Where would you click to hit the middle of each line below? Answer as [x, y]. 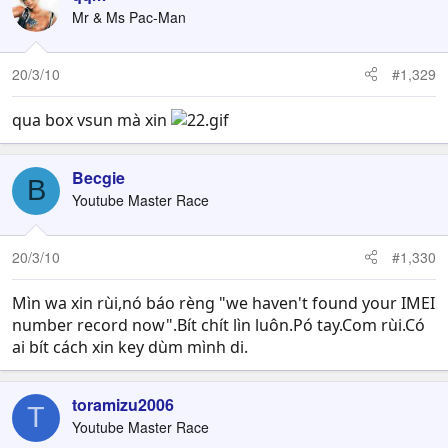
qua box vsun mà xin [91, 119]
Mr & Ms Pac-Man [129, 16]
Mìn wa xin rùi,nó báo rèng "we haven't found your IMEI [223, 302]
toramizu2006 [123, 404]
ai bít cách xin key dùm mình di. [130, 346]
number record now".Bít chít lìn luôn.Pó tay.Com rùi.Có [218, 324]
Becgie [98, 177]
